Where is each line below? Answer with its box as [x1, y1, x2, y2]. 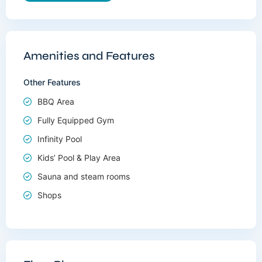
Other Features [23, 77, 81, 87]
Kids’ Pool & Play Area [37, 153, 120, 163]
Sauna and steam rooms [37, 171, 130, 181]
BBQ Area [37, 96, 74, 106]
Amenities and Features [23, 49, 155, 63]
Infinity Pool [37, 134, 82, 144]
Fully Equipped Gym [37, 115, 114, 125]
